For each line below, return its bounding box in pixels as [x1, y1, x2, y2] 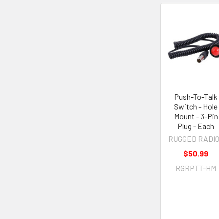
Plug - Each [177, 121, 215, 131]
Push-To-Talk [174, 91, 218, 101]
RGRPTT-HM [175, 163, 217, 173]
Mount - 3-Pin [174, 111, 218, 121]
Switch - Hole [174, 101, 218, 111]
